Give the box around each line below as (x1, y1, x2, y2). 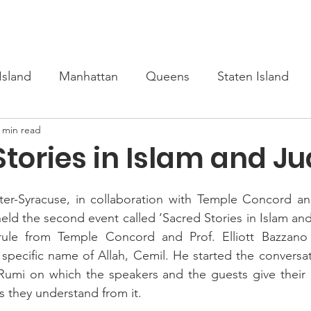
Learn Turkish (178, 17, 243, 31)
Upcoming (26, 17, 79, 31)
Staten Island (217, 68, 289, 84)
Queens (146, 68, 190, 84)
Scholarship (99, 17, 158, 31)
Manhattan (59, 68, 118, 84)
